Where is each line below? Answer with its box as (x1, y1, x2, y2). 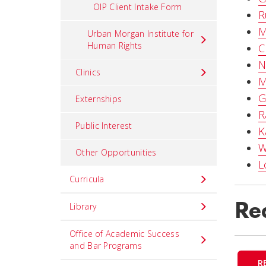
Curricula (69, 173, 104, 185)
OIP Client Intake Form (93, 1, 182, 12)
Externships (75, 93, 122, 104)
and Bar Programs (69, 240, 142, 251)
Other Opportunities (75, 147, 157, 158)
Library (69, 201, 97, 212)
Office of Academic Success (69, 228, 179, 239)
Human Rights (87, 40, 142, 51)
